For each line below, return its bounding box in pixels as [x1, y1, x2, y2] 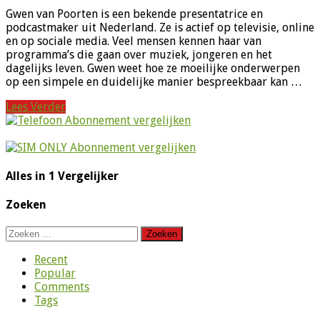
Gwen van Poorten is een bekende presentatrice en [6, 6, 263, 21]
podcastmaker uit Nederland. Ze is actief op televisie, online [6, 20, 314, 34]
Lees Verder [6, 99, 66, 114]
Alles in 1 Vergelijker [6, 169, 119, 183]
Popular [34, 266, 76, 281]
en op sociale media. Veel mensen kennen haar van [6, 34, 261, 48]
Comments [34, 280, 89, 294]
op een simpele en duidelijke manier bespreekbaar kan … [6, 74, 302, 89]
